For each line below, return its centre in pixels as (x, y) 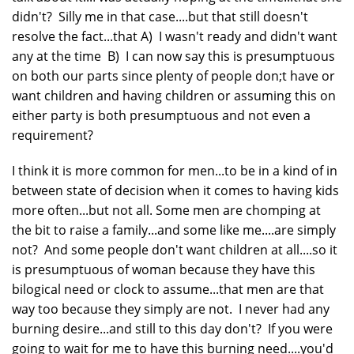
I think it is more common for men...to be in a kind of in (175, 170)
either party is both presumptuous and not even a (161, 115)
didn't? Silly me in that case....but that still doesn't (160, 16)
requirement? (53, 135)
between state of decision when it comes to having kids (175, 190)
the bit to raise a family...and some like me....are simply (174, 230)
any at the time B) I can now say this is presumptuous (173, 56)
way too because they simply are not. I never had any (171, 309)
